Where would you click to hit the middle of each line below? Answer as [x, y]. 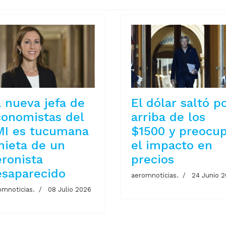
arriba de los [168, 117]
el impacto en [172, 146]
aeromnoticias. [155, 176]
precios [152, 160]
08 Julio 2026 [69, 190]
